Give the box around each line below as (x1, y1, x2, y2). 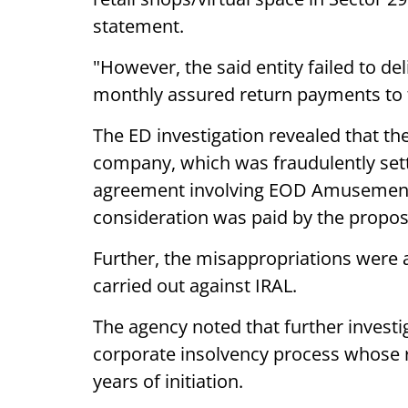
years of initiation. (93, 369, 243, 393)
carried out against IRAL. (93, 273, 297, 298)
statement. (93, 14, 184, 38)
